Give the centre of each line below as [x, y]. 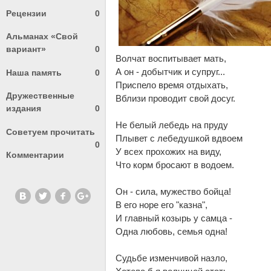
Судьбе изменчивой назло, [172, 258]
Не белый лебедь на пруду [172, 125]
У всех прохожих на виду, [169, 152]
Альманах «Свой [42, 37]
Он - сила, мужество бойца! [174, 192]
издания [24, 109]
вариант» [26, 49]
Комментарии [35, 155]
